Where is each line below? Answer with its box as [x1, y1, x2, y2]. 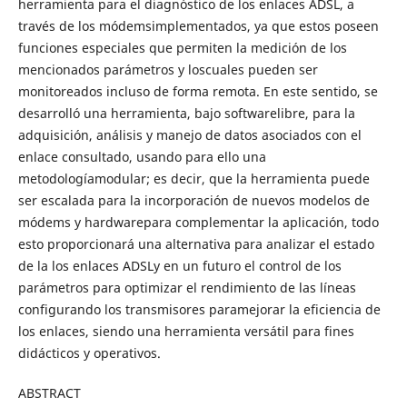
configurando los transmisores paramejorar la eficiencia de [17, 300, 381, 318]
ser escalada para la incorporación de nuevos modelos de [17, 191, 370, 209]
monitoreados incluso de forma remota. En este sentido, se [17, 82, 378, 100]
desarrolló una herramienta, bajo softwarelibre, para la [17, 104, 355, 122]
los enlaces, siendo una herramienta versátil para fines [17, 322, 354, 340]
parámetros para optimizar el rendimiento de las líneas [17, 278, 356, 296]
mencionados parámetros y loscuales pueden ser [17, 60, 318, 78]
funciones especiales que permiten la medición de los [17, 38, 347, 56]
